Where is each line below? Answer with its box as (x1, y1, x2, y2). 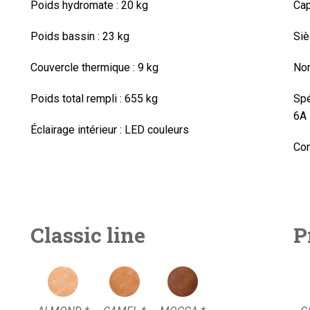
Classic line (30, 221, 145, 248)
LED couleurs (121, 123, 189, 136)
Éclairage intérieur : (30, 123, 122, 136)
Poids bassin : (30, 30, 100, 43)
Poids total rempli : (30, 92, 122, 105)
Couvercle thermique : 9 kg (30, 61, 158, 74)
